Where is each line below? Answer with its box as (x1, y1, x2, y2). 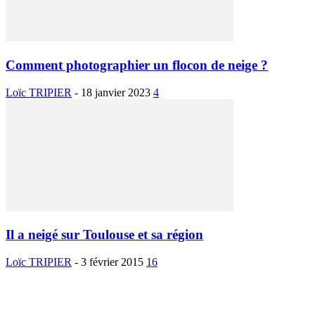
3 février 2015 (81, 256, 143, 269)
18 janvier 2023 (81, 86, 150, 98)
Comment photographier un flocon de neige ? (6, 57, 268, 72)
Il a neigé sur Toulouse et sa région (6, 227, 203, 243)
